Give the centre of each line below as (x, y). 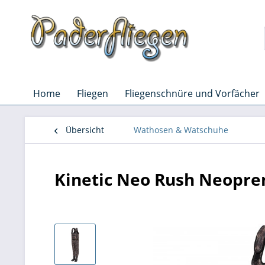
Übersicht (85, 130)
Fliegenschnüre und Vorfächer (192, 93)
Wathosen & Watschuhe (181, 130)
